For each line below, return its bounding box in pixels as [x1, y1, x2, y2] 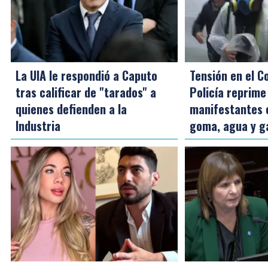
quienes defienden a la [16, 99, 127, 118]
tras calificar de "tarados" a [16, 83, 156, 101]
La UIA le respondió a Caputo [16, 66, 157, 84]
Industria [16, 116, 60, 135]
